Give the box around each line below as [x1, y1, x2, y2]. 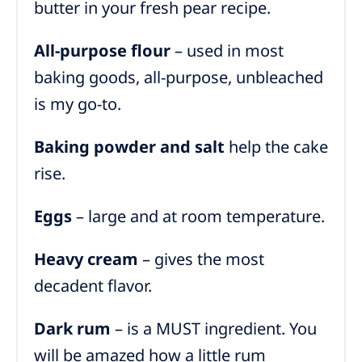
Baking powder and [34, 136, 195, 158]
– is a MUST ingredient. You [111, 318, 317, 340]
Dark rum [34, 318, 111, 340]
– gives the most [138, 248, 264, 271]
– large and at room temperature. [72, 205, 325, 228]
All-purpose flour [34, 40, 170, 62]
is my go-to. [34, 93, 121, 116]
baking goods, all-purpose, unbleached [34, 66, 323, 89]
